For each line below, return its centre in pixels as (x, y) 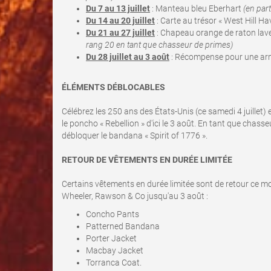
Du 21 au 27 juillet (120, 33)
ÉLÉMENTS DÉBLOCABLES (113, 87)
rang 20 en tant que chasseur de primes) (159, 45)
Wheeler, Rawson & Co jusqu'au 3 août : (135, 196)
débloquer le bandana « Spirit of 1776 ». (135, 135)
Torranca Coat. (114, 263)
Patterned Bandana (123, 226)
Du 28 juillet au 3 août (128, 57)
